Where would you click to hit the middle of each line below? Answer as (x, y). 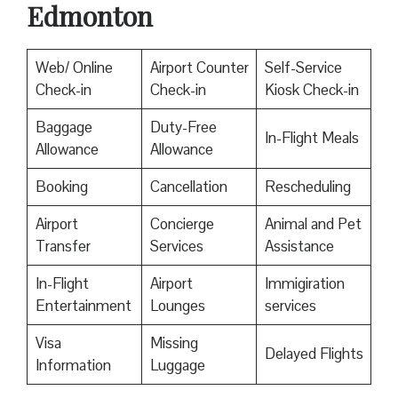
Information (73, 365)
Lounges (177, 305)
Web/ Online (74, 67)
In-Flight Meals (313, 137)
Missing (174, 342)
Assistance (301, 246)
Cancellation (190, 186)
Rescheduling (309, 186)
